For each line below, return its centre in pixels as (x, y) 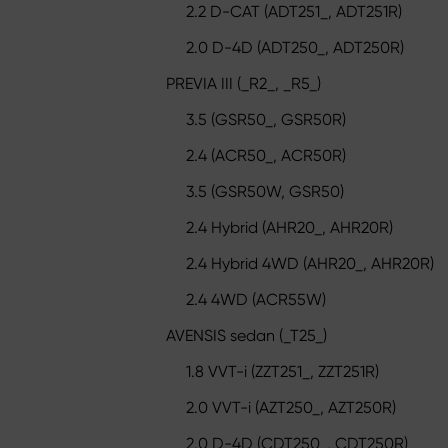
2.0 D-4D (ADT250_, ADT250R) (295, 47)
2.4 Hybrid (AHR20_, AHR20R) (289, 227)
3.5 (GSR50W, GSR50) (265, 191)
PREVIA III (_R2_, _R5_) (243, 83)
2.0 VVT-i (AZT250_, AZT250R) (291, 407)
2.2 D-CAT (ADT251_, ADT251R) (294, 11)
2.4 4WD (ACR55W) (256, 299)
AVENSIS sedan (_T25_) (246, 335)
